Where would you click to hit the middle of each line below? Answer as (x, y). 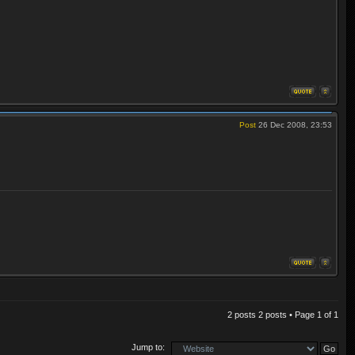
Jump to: (148, 347)
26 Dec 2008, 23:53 (294, 125)
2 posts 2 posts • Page (272, 315)
